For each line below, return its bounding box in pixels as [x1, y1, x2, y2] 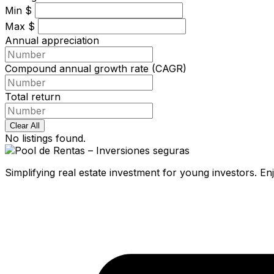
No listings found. [5, 131, 86, 144]
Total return [5, 90, 61, 103]
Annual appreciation [5, 34, 99, 46]
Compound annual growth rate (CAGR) [5, 62, 187, 75]
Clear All [10, 120, 40, 130]
